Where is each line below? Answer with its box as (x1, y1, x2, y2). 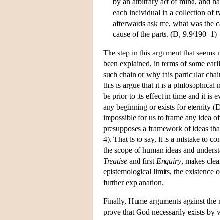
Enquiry (156, 156, 181, 165)
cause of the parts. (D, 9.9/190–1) (113, 29, 217, 38)
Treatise (103, 156, 127, 165)
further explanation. (103, 178, 164, 187)
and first (127, 156, 156, 165)
